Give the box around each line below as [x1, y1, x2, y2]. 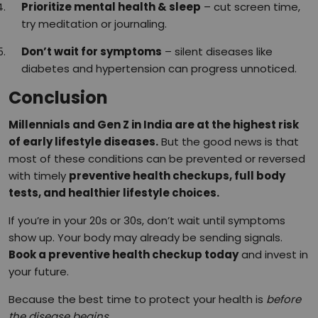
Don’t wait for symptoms [21, 43, 162, 59]
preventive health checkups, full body [69, 168, 285, 183]
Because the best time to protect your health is [9, 291, 266, 307]
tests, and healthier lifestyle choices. [9, 185, 219, 200]
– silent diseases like [162, 43, 273, 59]
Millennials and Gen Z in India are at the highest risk [9, 116, 299, 132]
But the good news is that [158, 133, 299, 149]
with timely [9, 168, 69, 183]
